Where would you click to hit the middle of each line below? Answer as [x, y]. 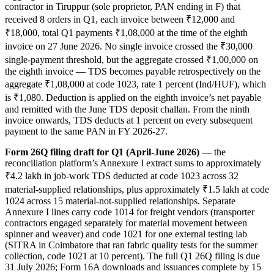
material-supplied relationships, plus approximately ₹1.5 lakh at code [137, 189]
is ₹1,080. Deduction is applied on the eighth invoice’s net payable [133, 97]
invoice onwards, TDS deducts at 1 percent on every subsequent [129, 120]
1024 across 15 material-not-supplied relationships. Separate [120, 201]
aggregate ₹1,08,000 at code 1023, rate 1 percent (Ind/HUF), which [135, 84]
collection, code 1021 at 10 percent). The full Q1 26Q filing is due [132, 256]
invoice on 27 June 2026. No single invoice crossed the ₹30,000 [129, 46]
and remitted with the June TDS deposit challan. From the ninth [127, 109]
